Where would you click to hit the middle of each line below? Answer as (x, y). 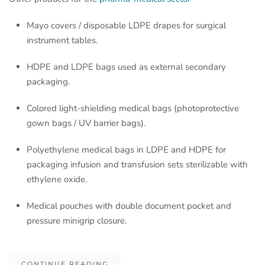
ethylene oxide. (57, 179)
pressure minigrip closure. (77, 220)
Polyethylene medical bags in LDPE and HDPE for (126, 149)
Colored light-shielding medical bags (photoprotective (133, 108)
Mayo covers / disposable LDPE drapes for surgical (126, 25)
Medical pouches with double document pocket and (129, 206)
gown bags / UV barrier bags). (86, 123)
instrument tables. (62, 40)
